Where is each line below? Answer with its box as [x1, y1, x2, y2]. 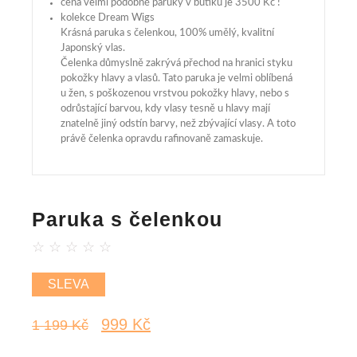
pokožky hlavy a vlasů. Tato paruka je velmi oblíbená [61, 73, 292, 84]
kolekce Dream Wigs [61, 12, 155, 23]
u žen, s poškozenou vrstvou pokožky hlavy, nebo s [61, 88, 289, 99]
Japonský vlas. [61, 42, 125, 53]
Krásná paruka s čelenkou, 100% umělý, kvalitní [61, 27, 274, 38]
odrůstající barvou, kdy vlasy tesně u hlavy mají [61, 103, 270, 114]
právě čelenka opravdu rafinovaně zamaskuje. [61, 133, 263, 144]
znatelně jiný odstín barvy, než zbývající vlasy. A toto [61, 118, 296, 129]
